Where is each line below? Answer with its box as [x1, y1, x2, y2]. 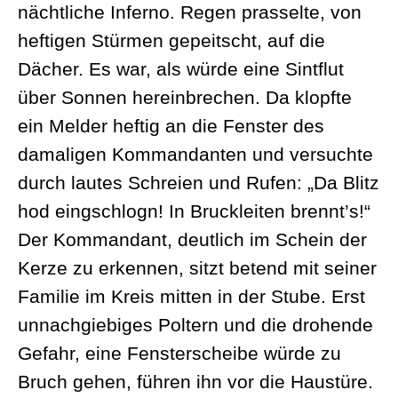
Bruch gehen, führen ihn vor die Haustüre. [18, 371, 373, 392]
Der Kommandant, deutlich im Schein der [18, 229, 367, 250]
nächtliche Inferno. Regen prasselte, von [18, 2, 362, 22]
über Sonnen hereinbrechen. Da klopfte [18, 87, 352, 107]
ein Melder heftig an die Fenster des [18, 115, 324, 136]
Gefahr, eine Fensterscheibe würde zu [18, 343, 341, 363]
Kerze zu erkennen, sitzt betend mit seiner [18, 258, 377, 278]
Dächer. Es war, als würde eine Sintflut [18, 59, 344, 79]
